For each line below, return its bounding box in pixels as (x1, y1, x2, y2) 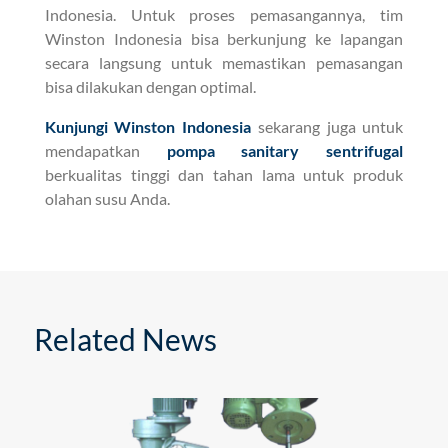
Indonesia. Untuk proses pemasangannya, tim (44, 4, 404, 24)
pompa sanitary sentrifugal (166, 140, 404, 160)
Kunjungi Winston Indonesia (44, 116, 252, 136)
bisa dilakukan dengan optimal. (44, 76, 256, 96)
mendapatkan (44, 140, 167, 160)
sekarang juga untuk (251, 116, 404, 136)
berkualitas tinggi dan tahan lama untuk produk (44, 164, 404, 184)
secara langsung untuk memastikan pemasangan (44, 52, 404, 72)
